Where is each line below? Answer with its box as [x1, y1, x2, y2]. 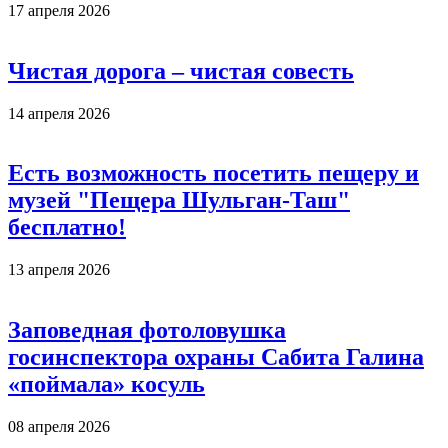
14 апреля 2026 [8, 104, 110, 122]
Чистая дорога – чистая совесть [8, 57, 354, 84]
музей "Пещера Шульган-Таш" [8, 187, 350, 214]
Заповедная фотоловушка [8, 317, 286, 344]
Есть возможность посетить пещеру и [8, 160, 419, 187]
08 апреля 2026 [8, 418, 110, 436]
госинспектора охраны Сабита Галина [8, 344, 424, 371]
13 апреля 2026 [8, 261, 110, 279]
